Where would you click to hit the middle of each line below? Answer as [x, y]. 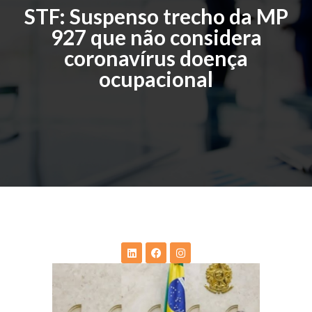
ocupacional [156, 79]
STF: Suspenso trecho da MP [156, 16]
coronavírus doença [156, 58]
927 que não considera [156, 37]
